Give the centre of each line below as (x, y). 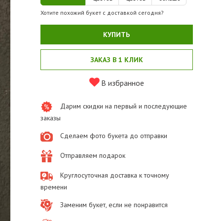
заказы (50, 118)
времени (54, 187)
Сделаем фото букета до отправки (113, 136)
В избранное (121, 83)
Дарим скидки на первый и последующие (123, 106)
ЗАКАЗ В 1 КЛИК (116, 60)
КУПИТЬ (117, 35)
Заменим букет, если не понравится (114, 205)
